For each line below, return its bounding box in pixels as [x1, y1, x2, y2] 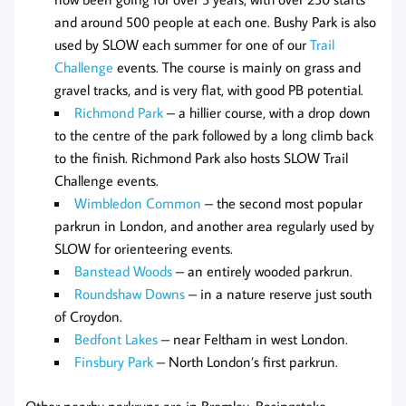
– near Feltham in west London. [158, 330, 348, 349]
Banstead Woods [74, 262, 172, 281]
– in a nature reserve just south [185, 285, 372, 304]
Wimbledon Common [74, 194, 201, 213]
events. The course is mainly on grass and [113, 58, 361, 77]
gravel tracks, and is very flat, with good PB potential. [54, 81, 363, 100]
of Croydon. [54, 307, 122, 326]
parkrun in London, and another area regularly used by [54, 217, 374, 236]
